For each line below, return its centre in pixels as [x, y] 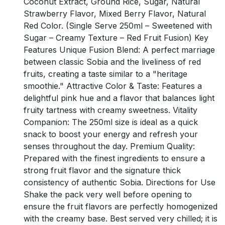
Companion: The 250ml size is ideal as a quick [111, 122]
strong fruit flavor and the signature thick [102, 170]
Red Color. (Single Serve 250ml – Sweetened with [118, 25]
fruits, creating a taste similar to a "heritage [105, 74]
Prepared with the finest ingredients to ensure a [114, 158]
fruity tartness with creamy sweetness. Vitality [110, 110]
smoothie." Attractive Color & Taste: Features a [113, 86]
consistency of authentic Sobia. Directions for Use [120, 182]
